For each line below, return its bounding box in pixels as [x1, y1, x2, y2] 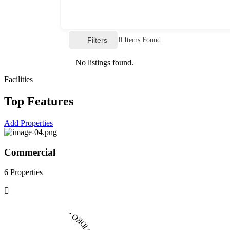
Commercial [4, 146, 55, 158]
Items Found [122, 36, 161, 44]
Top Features [4, 94, 73, 108]
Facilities [4, 75, 33, 84]
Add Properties [4, 119, 53, 128]
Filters [87, 35, 107, 44]
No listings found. [75, 58, 133, 67]
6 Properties [4, 167, 43, 177]
